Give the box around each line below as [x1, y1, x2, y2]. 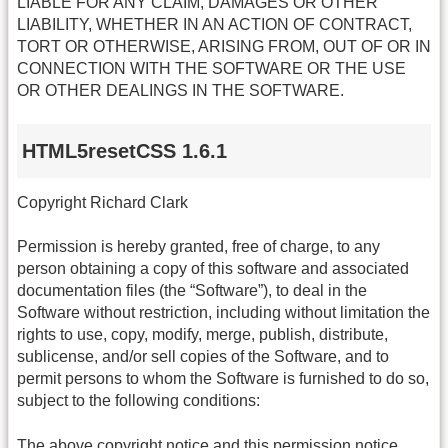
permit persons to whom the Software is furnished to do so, [17, 370, 429, 388]
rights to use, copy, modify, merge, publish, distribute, [17, 326, 388, 344]
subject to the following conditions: [17, 392, 260, 410]
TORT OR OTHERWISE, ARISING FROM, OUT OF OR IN [17, 38, 431, 56]
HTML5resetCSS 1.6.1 [22, 140, 227, 163]
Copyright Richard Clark [17, 193, 188, 211]
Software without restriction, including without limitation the [17, 304, 430, 322]
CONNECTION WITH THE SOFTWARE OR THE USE [17, 60, 406, 78]
